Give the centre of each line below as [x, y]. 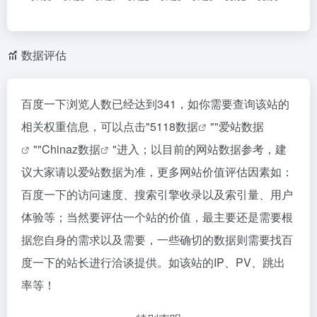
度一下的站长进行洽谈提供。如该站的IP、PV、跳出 [153, 262]
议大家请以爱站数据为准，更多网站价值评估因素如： [157, 172]
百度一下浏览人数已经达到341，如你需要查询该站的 [155, 104]
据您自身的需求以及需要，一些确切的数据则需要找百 [157, 240]
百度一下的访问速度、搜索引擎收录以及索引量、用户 [157, 194]
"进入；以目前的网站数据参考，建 [200, 149]
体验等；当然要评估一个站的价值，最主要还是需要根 [157, 217]
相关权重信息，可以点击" [86, 126]
